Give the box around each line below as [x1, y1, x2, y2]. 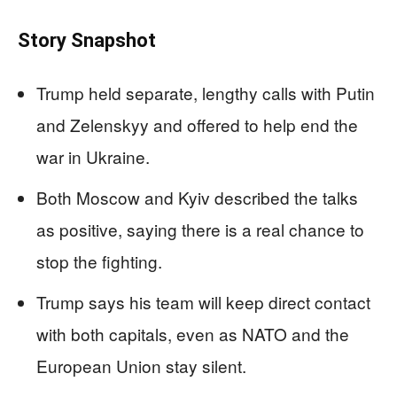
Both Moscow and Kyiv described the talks [36, 184, 358, 209]
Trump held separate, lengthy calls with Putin [36, 80, 375, 105]
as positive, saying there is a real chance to [36, 216, 364, 241]
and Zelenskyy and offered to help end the [36, 112, 358, 136]
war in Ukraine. [36, 144, 150, 168]
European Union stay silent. [36, 353, 246, 378]
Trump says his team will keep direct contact [36, 289, 370, 314]
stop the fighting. [36, 248, 162, 273]
